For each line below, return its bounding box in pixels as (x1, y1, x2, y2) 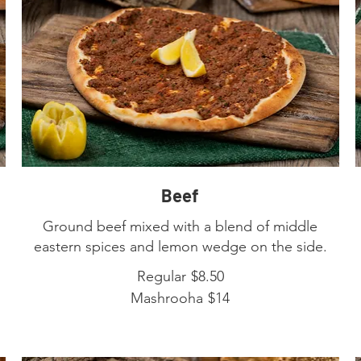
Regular (136, 267, 186, 285)
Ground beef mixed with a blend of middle (43, 217, 318, 235)
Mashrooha (131, 288, 204, 307)
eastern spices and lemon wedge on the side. (33, 237, 327, 255)
